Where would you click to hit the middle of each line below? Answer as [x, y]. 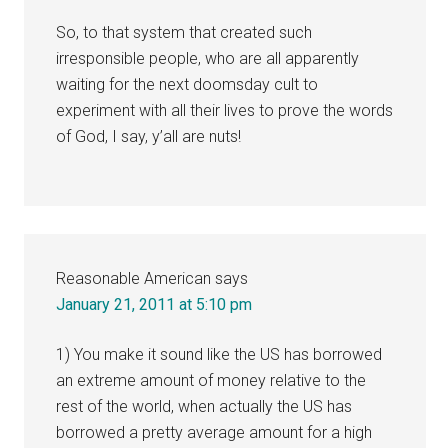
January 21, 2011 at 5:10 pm [154, 304]
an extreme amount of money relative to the [211, 380]
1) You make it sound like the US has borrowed [219, 354]
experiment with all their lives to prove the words [225, 110]
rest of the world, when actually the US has [204, 406]
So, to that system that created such [184, 32]
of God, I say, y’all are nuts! [149, 136]
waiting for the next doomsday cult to [187, 84]
